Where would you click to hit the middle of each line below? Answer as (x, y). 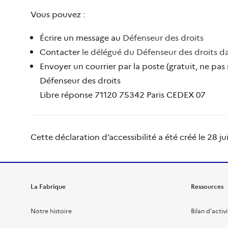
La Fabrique (48, 186)
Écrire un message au (81, 37)
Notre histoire (51, 210)
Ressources (207, 186)
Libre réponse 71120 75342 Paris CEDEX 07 (123, 94)
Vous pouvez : (58, 14)
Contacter (61, 51)
